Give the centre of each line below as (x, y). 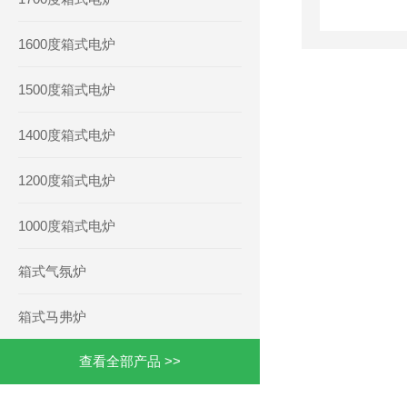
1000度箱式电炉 (67, 226)
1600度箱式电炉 (67, 44)
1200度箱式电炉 (67, 180)
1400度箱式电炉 (67, 135)
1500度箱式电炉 (67, 89)
